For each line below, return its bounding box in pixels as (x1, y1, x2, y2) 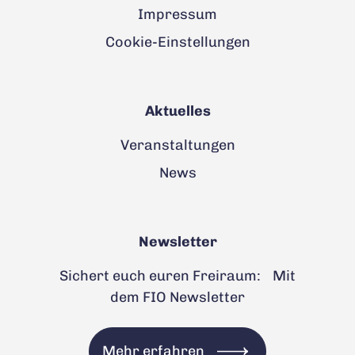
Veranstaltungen (120, 136, 235, 154)
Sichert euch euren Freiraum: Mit (59, 266, 296, 284)
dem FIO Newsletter (110, 288, 245, 306)
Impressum (138, 5, 217, 23)
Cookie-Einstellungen (105, 32, 250, 51)
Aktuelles (144, 101, 211, 120)
